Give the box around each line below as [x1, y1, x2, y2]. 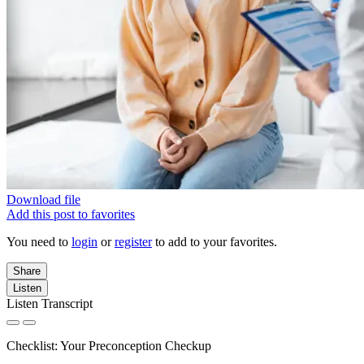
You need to [6, 235, 71, 249]
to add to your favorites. [152, 235, 277, 249]
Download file [6, 193, 80, 206]
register [115, 235, 152, 249]
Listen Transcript [6, 297, 93, 310]
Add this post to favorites [6, 207, 135, 221]
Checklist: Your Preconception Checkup [6, 339, 211, 353]
